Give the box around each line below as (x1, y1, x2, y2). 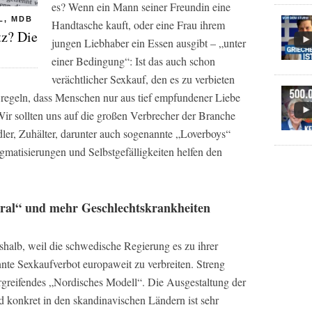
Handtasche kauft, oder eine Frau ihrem (52, 17, 225, 32)
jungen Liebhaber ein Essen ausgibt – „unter (52, 36, 246, 50)
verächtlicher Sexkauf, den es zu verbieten (52, 72, 235, 86)
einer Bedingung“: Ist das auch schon (52, 54, 215, 68)
